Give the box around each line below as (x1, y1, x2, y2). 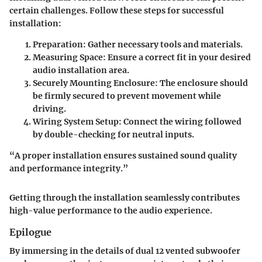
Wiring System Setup (33, 116, 119, 127)
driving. (33, 104, 66, 114)
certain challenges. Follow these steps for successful (9, 5, 224, 16)
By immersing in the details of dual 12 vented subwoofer (9, 246, 240, 257)
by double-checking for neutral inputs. (33, 129, 194, 140)
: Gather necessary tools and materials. (83, 39, 243, 50)
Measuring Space (33, 52, 103, 63)
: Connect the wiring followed (119, 116, 242, 127)
